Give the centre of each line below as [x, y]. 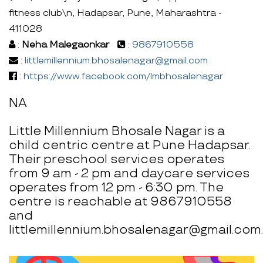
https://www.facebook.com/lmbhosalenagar [123, 76]
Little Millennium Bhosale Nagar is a [117, 131]
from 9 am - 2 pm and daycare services [129, 173]
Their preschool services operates [117, 159]
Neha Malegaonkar [65, 45]
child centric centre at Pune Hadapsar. [130, 145]
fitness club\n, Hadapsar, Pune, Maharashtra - [115, 13]
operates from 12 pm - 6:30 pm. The [116, 187]
